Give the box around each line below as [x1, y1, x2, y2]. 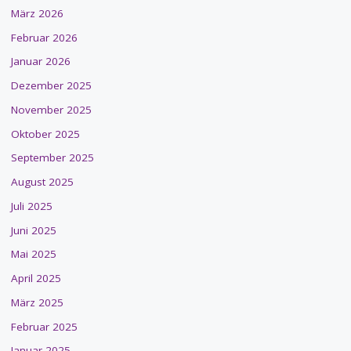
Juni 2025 [10, 223, 56, 237]
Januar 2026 [10, 54, 71, 69]
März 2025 [10, 295, 63, 309]
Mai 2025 [10, 247, 56, 262]
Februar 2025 [10, 319, 78, 334]
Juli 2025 [10, 198, 52, 213]
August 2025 [10, 175, 74, 190]
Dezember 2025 [10, 78, 92, 93]
